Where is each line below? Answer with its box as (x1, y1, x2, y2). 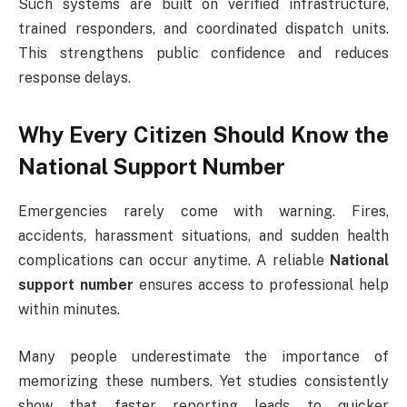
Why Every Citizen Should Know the (18, 122, 389, 148)
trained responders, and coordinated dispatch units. (18, 19, 389, 37)
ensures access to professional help (133, 276, 390, 294)
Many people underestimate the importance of (18, 347, 389, 365)
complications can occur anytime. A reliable (18, 252, 330, 270)
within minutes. (18, 301, 120, 319)
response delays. (18, 68, 131, 86)
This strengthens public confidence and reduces (18, 44, 389, 62)
